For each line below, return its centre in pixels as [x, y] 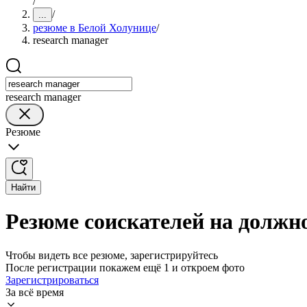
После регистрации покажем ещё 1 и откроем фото [125, 267]
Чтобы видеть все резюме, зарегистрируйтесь [112, 255]
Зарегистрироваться [52, 280]
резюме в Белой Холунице [95, 28]
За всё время [35, 292]
